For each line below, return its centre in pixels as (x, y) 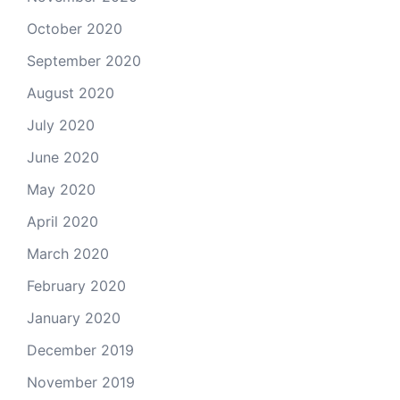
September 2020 (84, 60)
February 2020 (76, 285)
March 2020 (68, 253)
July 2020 (61, 125)
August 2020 (71, 92)
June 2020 (63, 157)
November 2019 (81, 382)
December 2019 (80, 350)
